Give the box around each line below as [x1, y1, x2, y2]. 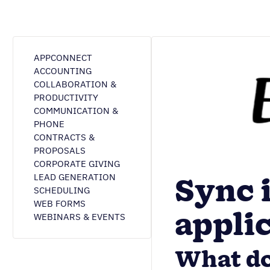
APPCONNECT [34, 52, 92, 63]
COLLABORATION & [34, 78, 116, 90]
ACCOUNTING [34, 65, 92, 77]
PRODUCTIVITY [34, 92, 98, 103]
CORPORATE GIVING [34, 158, 120, 169]
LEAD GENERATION [34, 171, 116, 183]
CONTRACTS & [34, 131, 95, 143]
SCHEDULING [34, 184, 90, 196]
